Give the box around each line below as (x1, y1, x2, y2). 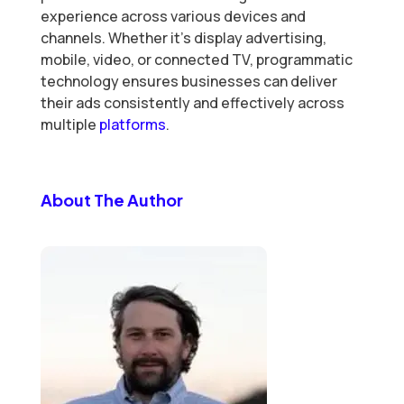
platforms (98, 115, 166, 135)
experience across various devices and (40, 6, 306, 27)
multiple (40, 115, 99, 135)
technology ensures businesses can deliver (40, 71, 337, 92)
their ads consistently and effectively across (40, 93, 344, 114)
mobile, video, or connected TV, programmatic (40, 50, 353, 70)
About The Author (40, 189, 183, 211)
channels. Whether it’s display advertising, (40, 28, 326, 49)
